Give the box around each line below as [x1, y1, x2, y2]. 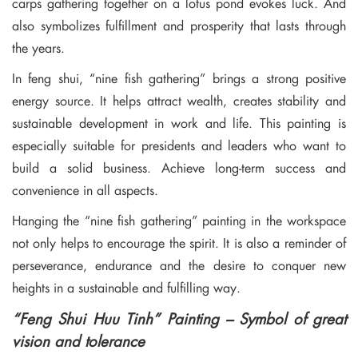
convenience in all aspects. [12, 180, 158, 199]
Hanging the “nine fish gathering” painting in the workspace [12, 210, 346, 229]
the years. [12, 38, 65, 57]
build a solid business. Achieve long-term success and [12, 157, 346, 177]
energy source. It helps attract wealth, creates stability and [12, 90, 346, 109]
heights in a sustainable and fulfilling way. [12, 277, 241, 296]
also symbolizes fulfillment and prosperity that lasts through [12, 15, 346, 34]
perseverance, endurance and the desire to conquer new [12, 255, 346, 274]
